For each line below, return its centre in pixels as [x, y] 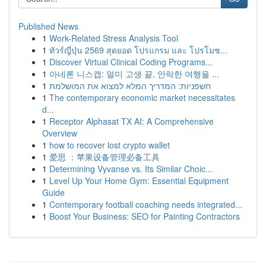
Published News [48, 26]
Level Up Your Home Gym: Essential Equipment [139, 180]
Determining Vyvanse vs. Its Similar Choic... [131, 169]
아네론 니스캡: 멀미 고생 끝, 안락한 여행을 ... [134, 74]
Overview [60, 133]
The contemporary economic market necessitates [142, 97]
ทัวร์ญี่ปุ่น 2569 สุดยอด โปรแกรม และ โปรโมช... [138, 50]
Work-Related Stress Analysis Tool [114, 38]
